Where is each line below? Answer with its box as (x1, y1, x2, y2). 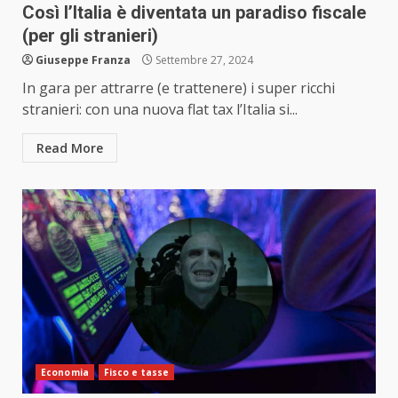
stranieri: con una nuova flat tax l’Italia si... (22, 99, 298, 120)
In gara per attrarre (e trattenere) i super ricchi (22, 78, 335, 99)
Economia (41, 366, 89, 379)
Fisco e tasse (103, 366, 170, 379)
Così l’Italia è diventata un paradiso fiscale (22, 2, 366, 24)
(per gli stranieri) (22, 25, 158, 47)
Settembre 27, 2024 (153, 52, 253, 68)
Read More (36, 139, 103, 157)
